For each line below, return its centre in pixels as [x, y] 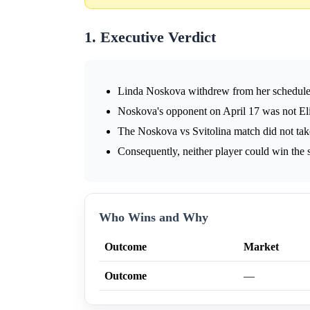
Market [261, 247]
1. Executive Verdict [150, 38]
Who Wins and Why [154, 218]
